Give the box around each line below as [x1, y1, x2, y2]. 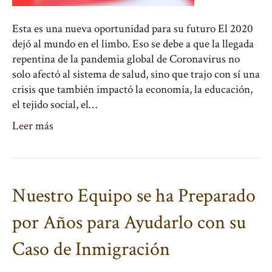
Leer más [12, 118, 53, 134]
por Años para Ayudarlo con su [12, 210, 246, 235]
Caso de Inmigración [12, 237, 170, 262]
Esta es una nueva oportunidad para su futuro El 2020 [12, 21, 253, 36]
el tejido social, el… [12, 97, 97, 112]
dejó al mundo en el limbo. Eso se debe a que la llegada [12, 36, 254, 52]
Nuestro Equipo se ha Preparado [12, 183, 256, 208]
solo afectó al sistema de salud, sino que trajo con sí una [12, 67, 260, 82]
